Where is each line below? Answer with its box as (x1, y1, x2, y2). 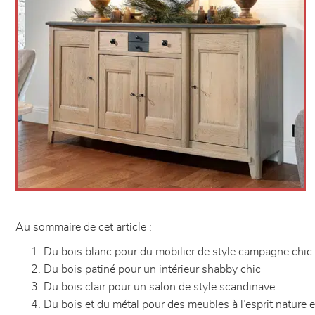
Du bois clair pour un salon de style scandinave (44, 281, 278, 292)
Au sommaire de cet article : (15, 221, 152, 233)
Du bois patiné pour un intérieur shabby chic (44, 264, 264, 275)
